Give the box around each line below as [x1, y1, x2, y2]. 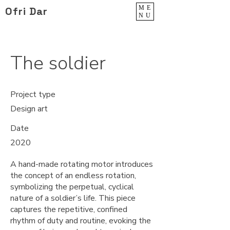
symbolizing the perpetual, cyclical [10, 181, 134, 193]
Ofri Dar [5, 5, 54, 18]
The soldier [10, 50, 106, 76]
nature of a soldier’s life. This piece [10, 193, 136, 204]
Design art [10, 103, 48, 114]
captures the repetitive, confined [10, 204, 127, 215]
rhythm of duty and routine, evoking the [10, 215, 151, 226]
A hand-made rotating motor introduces [10, 159, 153, 170]
